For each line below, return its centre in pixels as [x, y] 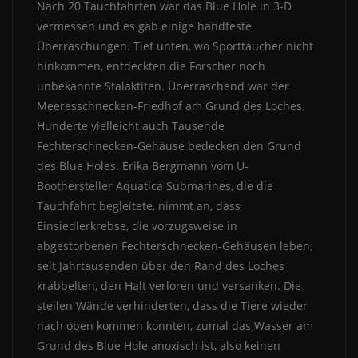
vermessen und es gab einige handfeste [144, 26]
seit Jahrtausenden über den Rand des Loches [161, 266]
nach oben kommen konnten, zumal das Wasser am [175, 326]
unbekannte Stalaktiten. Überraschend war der [163, 86]
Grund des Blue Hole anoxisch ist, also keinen [159, 346]
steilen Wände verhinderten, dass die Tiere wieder [172, 306]
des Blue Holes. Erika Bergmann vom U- [143, 166]
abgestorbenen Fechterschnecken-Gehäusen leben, [175, 246]
